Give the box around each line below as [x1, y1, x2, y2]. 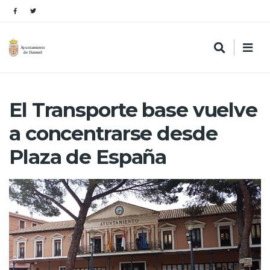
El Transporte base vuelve [9, 98, 258, 122]
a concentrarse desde [9, 121, 218, 145]
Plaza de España [9, 145, 167, 169]
